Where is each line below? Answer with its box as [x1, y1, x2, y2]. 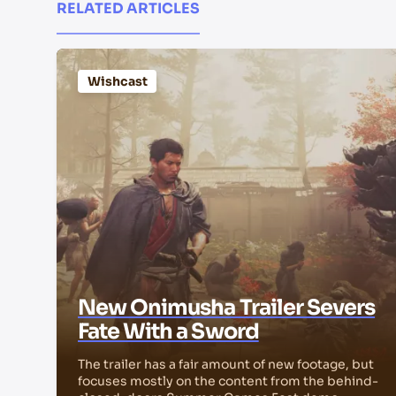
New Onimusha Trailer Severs [78, 294, 376, 322]
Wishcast [87, 72, 148, 89]
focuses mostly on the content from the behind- [78, 373, 378, 390]
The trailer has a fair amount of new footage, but [78, 356, 374, 373]
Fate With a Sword [78, 318, 259, 346]
